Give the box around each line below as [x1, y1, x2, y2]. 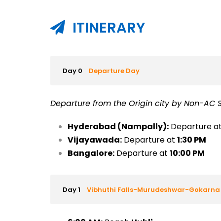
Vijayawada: [67, 134, 122, 146]
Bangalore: [67, 147, 114, 159]
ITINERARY [72, 18, 145, 37]
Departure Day [88, 66, 140, 75]
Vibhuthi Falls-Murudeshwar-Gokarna [86, 185, 220, 194]
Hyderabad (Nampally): [67, 121, 169, 132]
